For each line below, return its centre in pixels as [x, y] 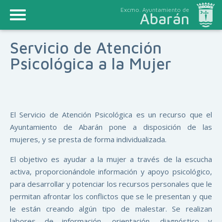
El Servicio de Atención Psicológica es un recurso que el [111, 114]
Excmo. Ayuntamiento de [155, 9]
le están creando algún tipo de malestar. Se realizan [111, 209]
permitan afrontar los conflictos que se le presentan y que [111, 196]
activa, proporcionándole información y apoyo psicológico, [111, 171]
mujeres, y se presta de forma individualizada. [88, 139]
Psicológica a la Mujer [90, 63]
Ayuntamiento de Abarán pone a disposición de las [111, 127]
